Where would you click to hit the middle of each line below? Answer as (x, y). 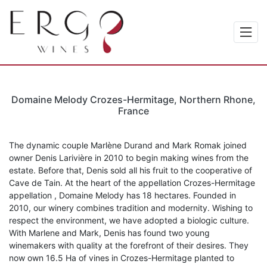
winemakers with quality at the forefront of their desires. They (129, 246)
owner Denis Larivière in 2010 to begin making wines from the (129, 158)
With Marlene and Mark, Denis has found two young (109, 233)
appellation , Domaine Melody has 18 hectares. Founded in (122, 195)
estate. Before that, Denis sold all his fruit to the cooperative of (131, 170)
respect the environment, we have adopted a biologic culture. (129, 221)
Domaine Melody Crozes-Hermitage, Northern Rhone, (133, 100)
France (133, 111)
